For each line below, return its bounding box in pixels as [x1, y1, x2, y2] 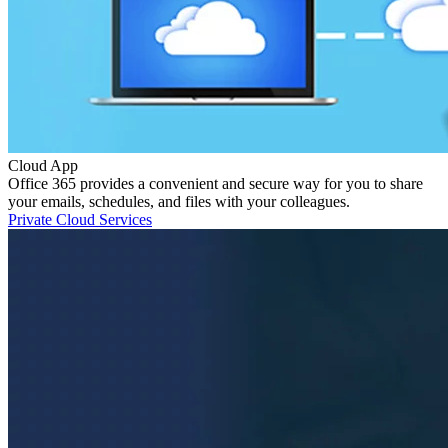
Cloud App [8, 156, 78, 174]
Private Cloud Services [8, 210, 152, 228]
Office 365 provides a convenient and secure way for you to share [8, 174, 423, 192]
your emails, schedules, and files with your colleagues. [8, 192, 350, 210]
